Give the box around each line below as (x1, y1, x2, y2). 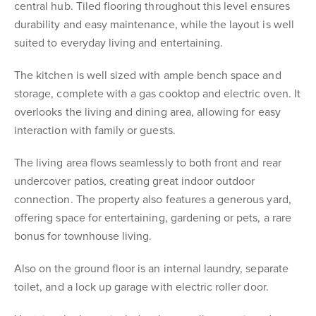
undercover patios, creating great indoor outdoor (14, 174, 255, 188)
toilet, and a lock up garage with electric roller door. (14, 280, 269, 294)
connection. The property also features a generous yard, (14, 193, 291, 207)
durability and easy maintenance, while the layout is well (14, 18, 294, 32)
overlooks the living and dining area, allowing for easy (14, 105, 281, 119)
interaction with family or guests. (14, 123, 176, 138)
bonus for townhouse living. (14, 229, 152, 243)
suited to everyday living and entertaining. (14, 36, 224, 50)
